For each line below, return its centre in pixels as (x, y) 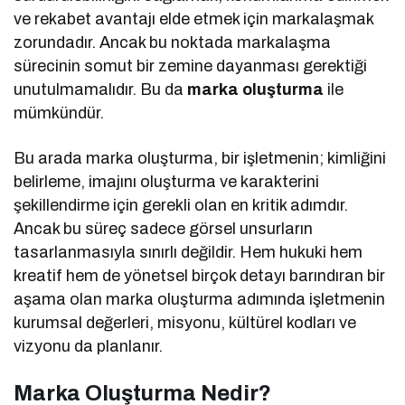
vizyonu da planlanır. (89, 347)
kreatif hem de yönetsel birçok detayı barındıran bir (200, 276)
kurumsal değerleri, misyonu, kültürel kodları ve (185, 323)
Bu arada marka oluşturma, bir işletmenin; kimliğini (200, 159)
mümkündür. (59, 113)
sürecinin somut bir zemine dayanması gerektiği (191, 66)
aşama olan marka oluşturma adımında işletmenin (200, 300)
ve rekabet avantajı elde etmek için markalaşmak (194, 19)
